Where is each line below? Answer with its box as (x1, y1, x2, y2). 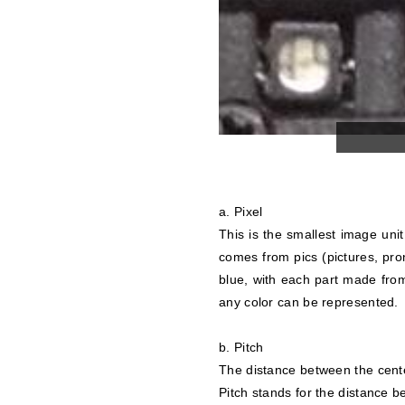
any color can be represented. (219, 294, 399, 309)
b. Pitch (219, 339, 264, 354)
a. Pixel (219, 203, 263, 219)
